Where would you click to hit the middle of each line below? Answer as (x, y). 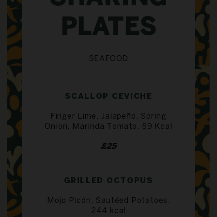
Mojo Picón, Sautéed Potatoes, (108, 201)
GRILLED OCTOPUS (108, 181)
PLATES (108, 28)
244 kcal (108, 211)
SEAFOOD (108, 59)
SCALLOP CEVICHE (108, 96)
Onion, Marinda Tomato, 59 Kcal (108, 126)
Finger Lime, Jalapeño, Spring (108, 116)
